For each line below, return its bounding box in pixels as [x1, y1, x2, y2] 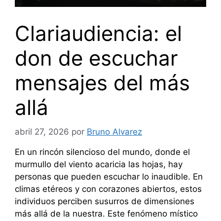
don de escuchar [15, 45, 178, 71]
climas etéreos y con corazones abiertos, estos [15, 184, 202, 194]
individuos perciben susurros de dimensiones [15, 196, 194, 206]
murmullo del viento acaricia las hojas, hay [15, 159, 183, 169]
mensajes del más [15, 70, 190, 96]
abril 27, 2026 [15, 126, 69, 137]
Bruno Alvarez [87, 126, 142, 137]
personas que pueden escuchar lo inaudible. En [15, 171, 203, 182]
